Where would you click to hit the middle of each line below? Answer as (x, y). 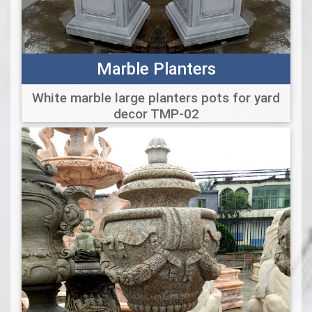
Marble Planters (156, 69)
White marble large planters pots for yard (156, 98)
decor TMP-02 (156, 114)
